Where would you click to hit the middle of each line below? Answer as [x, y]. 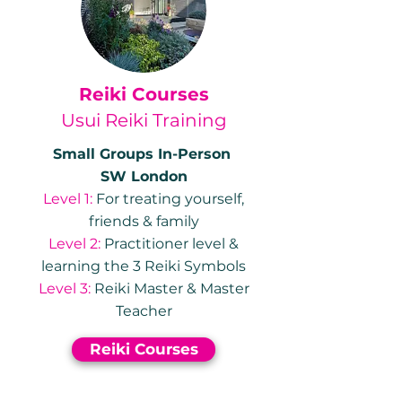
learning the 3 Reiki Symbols [144, 266]
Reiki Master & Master [170, 288]
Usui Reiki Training [144, 120]
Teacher [144, 311]
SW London [144, 176]
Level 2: [74, 244]
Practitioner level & [170, 244]
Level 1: [68, 199]
